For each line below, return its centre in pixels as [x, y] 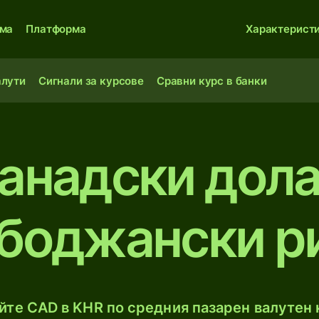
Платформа [56, 29]
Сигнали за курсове [91, 81]
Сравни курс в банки [211, 81]
